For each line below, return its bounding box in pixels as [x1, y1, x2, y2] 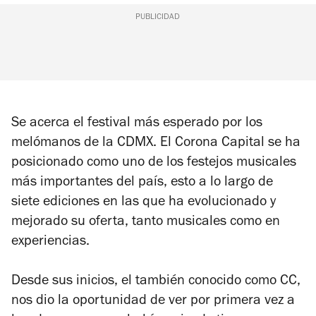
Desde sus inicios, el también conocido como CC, [11, 275, 300, 289]
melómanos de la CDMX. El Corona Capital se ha [11, 137, 300, 151]
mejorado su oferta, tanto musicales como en [11, 216, 280, 230]
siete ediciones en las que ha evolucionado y [11, 196, 276, 210]
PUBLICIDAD [135, 13, 181, 22]
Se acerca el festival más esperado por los [11, 117, 262, 131]
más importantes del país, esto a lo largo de [11, 176, 273, 190]
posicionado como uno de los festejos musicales [11, 157, 296, 171]
